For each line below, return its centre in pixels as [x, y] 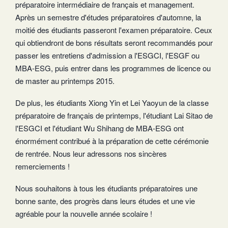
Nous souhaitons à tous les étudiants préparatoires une [106, 188]
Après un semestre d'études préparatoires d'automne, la [108, 17]
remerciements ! [42, 166]
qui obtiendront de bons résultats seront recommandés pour [114, 42]
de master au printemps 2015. [65, 80]
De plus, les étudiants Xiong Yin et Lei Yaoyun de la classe [112, 102]
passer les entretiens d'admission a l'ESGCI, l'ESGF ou [107, 55]
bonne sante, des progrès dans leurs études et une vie [105, 201]
